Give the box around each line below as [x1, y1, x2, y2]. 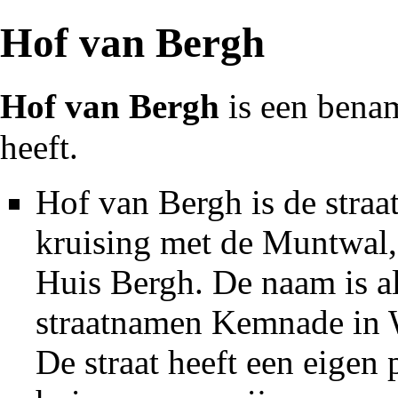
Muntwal [262, 222, 388, 261]
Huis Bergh [36, 262, 195, 301]
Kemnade [211, 302, 344, 341]
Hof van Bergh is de [36, 182, 325, 221]
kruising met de [36, 222, 262, 261]
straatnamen [36, 302, 211, 341]
